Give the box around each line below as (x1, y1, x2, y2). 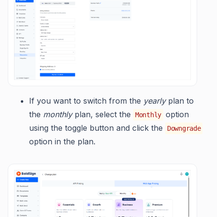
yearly (143, 96, 166, 106)
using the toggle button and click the (29, 123, 165, 133)
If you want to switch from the (29, 96, 143, 106)
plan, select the (72, 109, 133, 120)
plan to (166, 96, 194, 106)
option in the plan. (29, 137, 95, 147)
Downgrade (167, 124, 201, 133)
